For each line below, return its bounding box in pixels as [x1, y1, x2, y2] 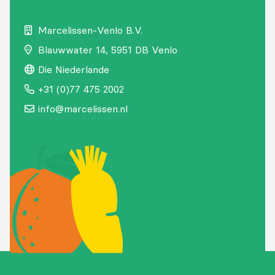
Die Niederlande [38, 63, 109, 76]
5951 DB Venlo [108, 43, 177, 56]
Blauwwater [38, 43, 96, 56]
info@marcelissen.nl [38, 102, 128, 115]
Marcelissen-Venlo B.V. [38, 23, 142, 36]
